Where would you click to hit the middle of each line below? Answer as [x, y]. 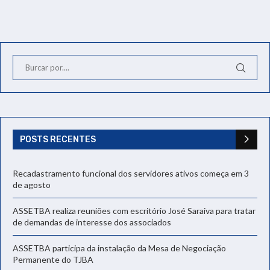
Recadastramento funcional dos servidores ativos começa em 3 [131, 173]
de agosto [32, 184]
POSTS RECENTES [58, 139]
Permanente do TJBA [53, 259]
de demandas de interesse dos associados [92, 222]
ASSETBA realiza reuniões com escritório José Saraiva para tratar [134, 210]
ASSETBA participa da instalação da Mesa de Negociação [119, 248]
